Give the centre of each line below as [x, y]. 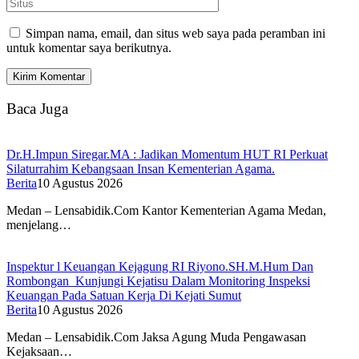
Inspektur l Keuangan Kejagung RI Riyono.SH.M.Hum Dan [160, 266]
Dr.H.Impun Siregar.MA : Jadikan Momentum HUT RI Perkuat [167, 154]
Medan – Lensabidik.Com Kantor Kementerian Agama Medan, [166, 210]
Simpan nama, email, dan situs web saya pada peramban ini [175, 34]
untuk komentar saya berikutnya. [89, 48]
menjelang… [39, 224]
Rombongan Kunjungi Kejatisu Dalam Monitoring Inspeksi [158, 280]
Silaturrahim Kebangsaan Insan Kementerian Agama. [141, 168]
